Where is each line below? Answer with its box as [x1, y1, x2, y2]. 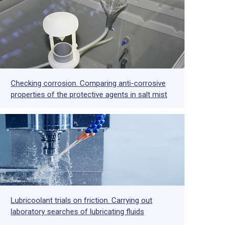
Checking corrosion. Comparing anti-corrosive [11, 79, 166, 88]
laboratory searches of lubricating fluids [11, 207, 144, 216]
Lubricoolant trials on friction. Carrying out [11, 196, 152, 205]
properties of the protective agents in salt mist [11, 90, 167, 99]
